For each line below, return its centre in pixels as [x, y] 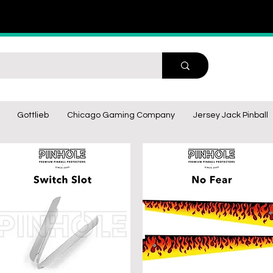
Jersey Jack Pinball [231, 115]
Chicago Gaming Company [121, 115]
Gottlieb [33, 115]
